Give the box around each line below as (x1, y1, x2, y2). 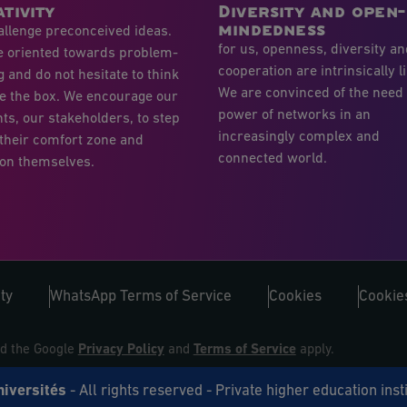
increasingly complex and (218, 129, 380, 144)
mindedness (218, 20, 326, 38)
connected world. (218, 151, 327, 166)
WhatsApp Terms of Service (50, 289, 232, 305)
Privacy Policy (77, 343, 164, 357)
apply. (295, 343, 334, 357)
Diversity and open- (218, 2, 405, 20)
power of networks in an (218, 107, 371, 123)
